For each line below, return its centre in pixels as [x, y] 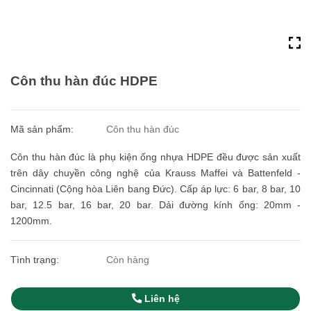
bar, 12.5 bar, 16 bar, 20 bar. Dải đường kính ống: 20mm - [155, 205]
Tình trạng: [36, 260]
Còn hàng [128, 260]
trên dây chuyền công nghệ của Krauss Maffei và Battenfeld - [155, 173]
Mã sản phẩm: [43, 129]
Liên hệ [160, 299]
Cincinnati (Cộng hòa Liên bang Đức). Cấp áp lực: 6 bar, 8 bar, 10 [155, 189]
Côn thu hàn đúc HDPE [84, 81]
